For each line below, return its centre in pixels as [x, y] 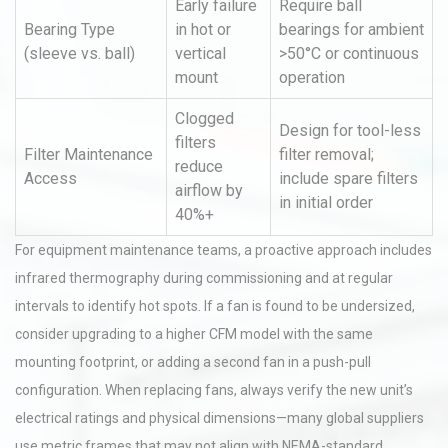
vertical [200, 53]
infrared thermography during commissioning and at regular [204, 278]
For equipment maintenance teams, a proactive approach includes [223, 250]
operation [312, 77]
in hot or [203, 29]
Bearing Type [69, 29]
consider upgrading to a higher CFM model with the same [194, 334]
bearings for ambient [351, 29]
